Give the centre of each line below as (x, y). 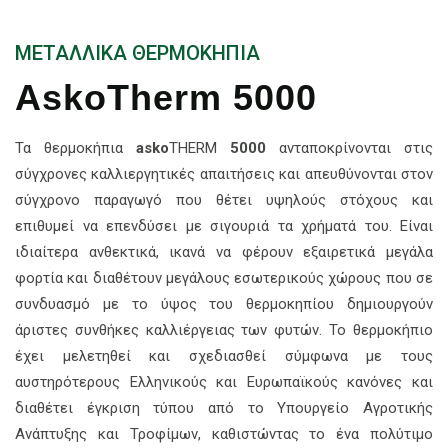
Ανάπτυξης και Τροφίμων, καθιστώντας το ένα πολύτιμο (224, 434)
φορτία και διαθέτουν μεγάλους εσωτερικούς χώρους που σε (224, 278)
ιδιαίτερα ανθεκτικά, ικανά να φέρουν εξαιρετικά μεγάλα (224, 252)
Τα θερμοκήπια (75, 148)
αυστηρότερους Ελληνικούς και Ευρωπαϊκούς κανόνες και (224, 382)
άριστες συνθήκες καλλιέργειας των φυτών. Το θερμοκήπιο (224, 330)
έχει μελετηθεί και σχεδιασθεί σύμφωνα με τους (224, 356)
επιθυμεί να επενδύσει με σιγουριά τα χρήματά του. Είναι (224, 226)
